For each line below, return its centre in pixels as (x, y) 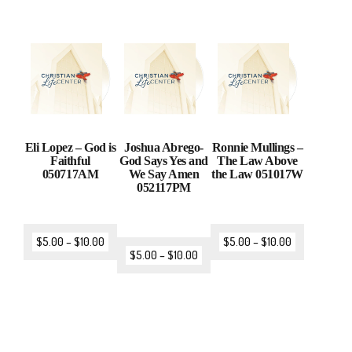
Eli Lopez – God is (70, 148)
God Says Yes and (164, 161)
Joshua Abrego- (164, 148)
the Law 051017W (257, 174)
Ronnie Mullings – (257, 148)
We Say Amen (164, 174)
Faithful (70, 161)
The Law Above (257, 161)
